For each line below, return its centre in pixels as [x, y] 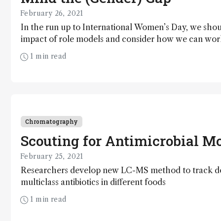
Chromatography [52, 122]
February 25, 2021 [52, 157]
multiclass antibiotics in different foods [93, 182]
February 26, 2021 [52, 13]
